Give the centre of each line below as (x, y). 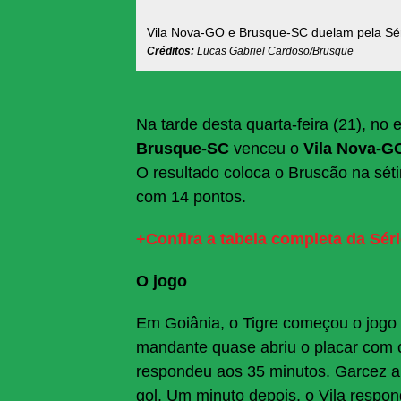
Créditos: (172, 51)
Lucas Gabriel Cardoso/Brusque (275, 51)
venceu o (266, 148)
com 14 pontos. (191, 196)
